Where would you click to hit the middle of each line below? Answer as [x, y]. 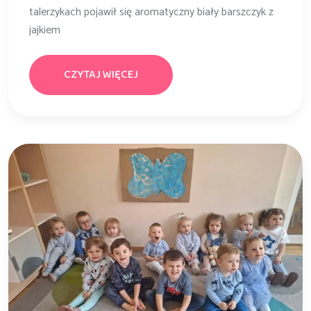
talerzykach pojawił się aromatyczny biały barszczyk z [151, 12]
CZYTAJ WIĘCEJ [101, 74]
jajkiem [45, 30]
